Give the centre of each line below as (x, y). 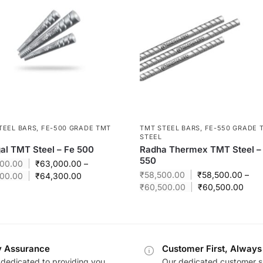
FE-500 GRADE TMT (76, 128)
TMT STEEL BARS (170, 128)
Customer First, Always (212, 248)
